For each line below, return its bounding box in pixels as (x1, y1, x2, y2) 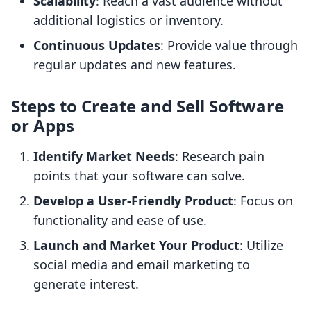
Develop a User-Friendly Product (33, 192, 233, 210)
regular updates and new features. (33, 56, 236, 74)
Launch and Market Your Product (33, 237, 239, 254)
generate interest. (33, 276, 139, 293)
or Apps (11, 114, 74, 137)
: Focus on (233, 192, 293, 210)
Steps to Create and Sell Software (11, 94, 284, 118)
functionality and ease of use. (33, 212, 207, 229)
